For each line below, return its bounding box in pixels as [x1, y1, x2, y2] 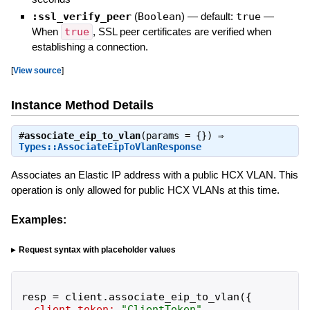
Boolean [137, 10, 181, 23]
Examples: [10, 213, 66, 226]
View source [12, 65, 62, 75]
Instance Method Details [10, 98, 154, 112]
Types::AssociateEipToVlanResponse [18, 140, 201, 152]
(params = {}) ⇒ [140, 129, 224, 141]
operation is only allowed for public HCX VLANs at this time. [10, 183, 280, 196]
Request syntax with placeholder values [18, 244, 176, 255]
